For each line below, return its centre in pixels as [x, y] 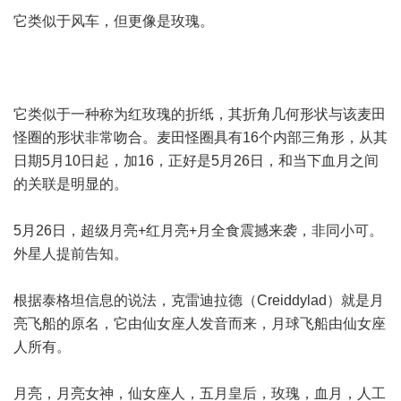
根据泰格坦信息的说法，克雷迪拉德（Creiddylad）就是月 [199, 300]
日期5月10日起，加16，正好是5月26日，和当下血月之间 [196, 161]
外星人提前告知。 [71, 254]
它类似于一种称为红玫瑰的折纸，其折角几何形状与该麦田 [200, 114]
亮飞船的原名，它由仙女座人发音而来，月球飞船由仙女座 [200, 324]
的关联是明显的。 [71, 184]
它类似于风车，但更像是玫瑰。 [114, 21]
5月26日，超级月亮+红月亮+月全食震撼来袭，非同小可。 [198, 230]
